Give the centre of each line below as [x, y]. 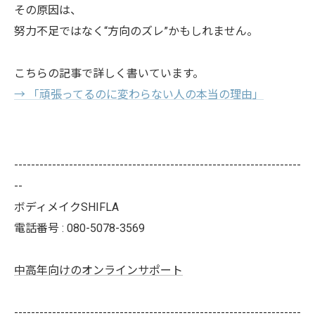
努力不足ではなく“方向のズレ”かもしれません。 [136, 31]
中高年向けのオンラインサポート [98, 270]
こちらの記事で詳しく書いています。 [109, 73]
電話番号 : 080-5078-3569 [79, 228]
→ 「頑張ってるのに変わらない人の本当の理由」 [139, 95]
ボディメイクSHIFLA [66, 207]
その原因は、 [48, 10]
